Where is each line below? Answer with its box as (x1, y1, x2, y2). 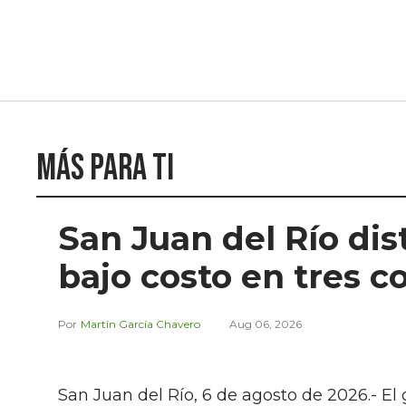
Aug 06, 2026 (229, 317, 302, 331)
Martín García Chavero (81, 317, 200, 331)
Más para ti (36, 147, 174, 190)
